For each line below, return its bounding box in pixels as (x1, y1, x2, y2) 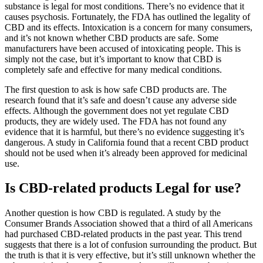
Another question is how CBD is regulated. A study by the (5, 208, 221, 218)
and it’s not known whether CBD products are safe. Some (5, 32, 218, 43)
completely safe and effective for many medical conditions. (5, 64, 222, 75)
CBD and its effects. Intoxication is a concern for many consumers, (5, 22, 252, 32)
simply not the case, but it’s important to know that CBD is (5, 53, 221, 64)
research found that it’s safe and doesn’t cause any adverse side (5, 95, 237, 105)
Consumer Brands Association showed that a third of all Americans (5, 218, 252, 229)
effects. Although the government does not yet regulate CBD (5, 105, 229, 116)
